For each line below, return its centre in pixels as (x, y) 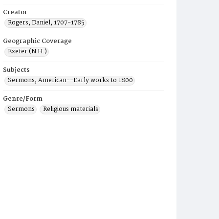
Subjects (16, 70)
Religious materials (71, 109)
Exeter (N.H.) (27, 52)
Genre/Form (23, 99)
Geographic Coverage (37, 41)
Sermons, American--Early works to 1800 (70, 80)
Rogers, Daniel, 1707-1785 (46, 23)
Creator (15, 12)
